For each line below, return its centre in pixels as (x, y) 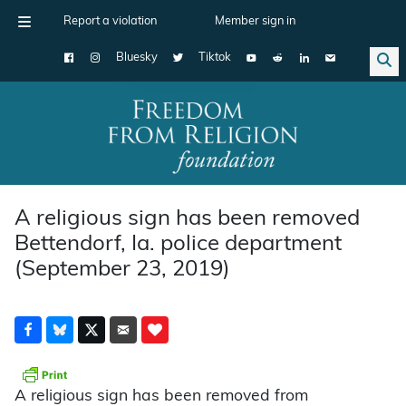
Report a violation (110, 21)
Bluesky (137, 58)
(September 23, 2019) (122, 270)
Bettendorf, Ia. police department (178, 244)
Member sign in (255, 21)
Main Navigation (81, 147)
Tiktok (215, 58)
